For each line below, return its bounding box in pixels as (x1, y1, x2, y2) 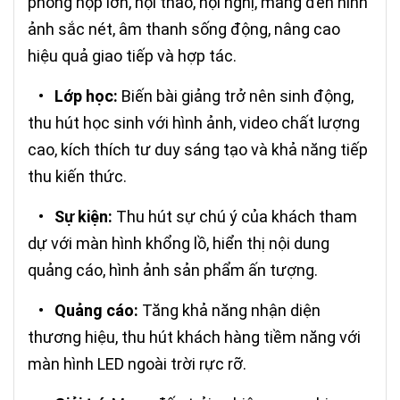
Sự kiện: (54, 207, 112, 227)
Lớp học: (54, 87, 118, 106)
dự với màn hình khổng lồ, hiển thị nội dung (28, 234, 329, 254)
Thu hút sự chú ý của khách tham (112, 207, 357, 227)
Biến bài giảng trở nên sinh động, (118, 87, 354, 106)
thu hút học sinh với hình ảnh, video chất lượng (28, 113, 360, 133)
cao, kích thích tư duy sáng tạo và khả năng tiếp (28, 140, 368, 160)
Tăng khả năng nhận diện (138, 301, 321, 321)
